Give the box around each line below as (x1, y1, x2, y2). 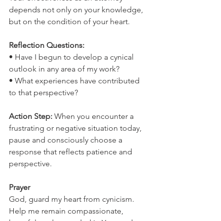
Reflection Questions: (9, 40, 84, 50)
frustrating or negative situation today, (9, 123, 144, 133)
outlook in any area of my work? (9, 64, 119, 74)
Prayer (9, 183, 30, 192)
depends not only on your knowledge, (9, 5, 145, 14)
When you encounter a (54, 111, 136, 121)
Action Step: (9, 111, 54, 121)
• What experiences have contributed (9, 76, 142, 85)
